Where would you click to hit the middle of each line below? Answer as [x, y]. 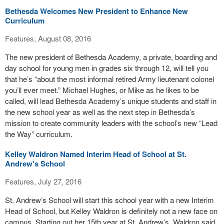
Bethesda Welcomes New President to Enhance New [96, 11]
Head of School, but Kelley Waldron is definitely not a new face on [111, 211]
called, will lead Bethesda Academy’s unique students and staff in [111, 101]
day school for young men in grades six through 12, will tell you [107, 68]
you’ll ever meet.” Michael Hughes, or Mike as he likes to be [102, 90]
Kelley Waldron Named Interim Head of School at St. [96, 154]
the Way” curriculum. [39, 134]
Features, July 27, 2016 [43, 181]
